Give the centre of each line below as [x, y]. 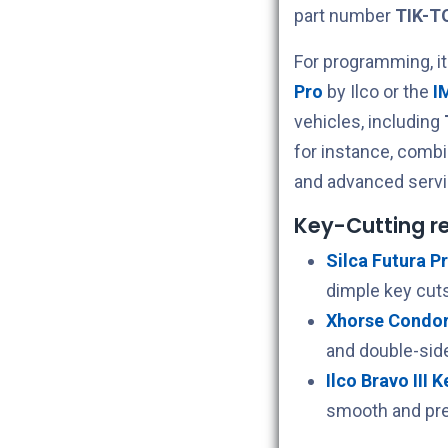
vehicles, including [369, 121]
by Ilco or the [380, 91]
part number [344, 15]
